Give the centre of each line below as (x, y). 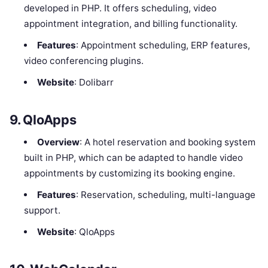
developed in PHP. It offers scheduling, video (121, 8)
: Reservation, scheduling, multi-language (165, 195)
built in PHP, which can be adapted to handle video (134, 158)
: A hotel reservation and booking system (167, 142)
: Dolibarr (94, 82)
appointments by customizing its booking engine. (130, 173)
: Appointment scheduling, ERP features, (163, 45)
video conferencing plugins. (84, 60)
